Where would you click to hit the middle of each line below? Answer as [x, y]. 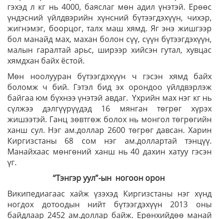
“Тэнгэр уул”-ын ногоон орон [109, 178]
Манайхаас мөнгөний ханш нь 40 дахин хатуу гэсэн [109, 152]
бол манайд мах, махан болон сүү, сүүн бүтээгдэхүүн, [109, 39]
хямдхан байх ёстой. [46, 61]
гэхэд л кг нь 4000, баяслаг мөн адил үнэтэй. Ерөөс [109, 7]
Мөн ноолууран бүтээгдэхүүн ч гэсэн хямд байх [109, 76]
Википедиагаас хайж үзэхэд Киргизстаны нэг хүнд [109, 194]
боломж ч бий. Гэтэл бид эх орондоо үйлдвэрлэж [109, 87]
